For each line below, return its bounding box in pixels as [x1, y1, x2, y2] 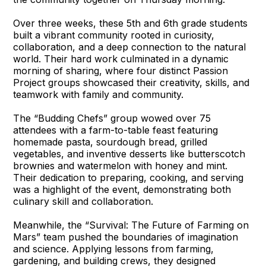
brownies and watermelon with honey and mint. [13, 160, 228, 172]
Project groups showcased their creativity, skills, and [13, 77, 250, 89]
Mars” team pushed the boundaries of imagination [13, 231, 239, 243]
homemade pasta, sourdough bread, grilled [13, 136, 208, 148]
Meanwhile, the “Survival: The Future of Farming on [13, 219, 249, 232]
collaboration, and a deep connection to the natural [13, 41, 246, 53]
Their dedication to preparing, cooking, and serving [13, 172, 244, 184]
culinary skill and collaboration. [13, 195, 154, 208]
